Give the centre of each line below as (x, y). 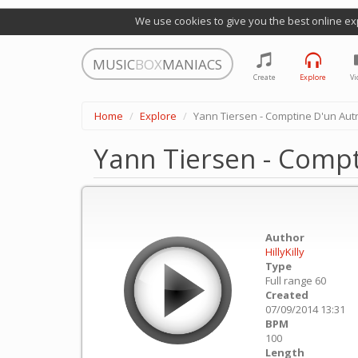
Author (285, 237)
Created (287, 295)
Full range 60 (296, 280)
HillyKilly (285, 252)
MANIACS (192, 64)
